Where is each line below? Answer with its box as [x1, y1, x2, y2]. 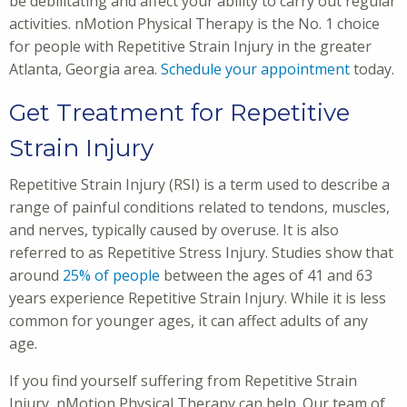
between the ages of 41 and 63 [160, 265, 372, 285]
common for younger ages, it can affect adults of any [9, 311, 368, 331]
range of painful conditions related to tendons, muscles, [9, 197, 390, 217]
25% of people [63, 265, 160, 285]
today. [350, 59, 394, 79]
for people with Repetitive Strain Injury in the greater [9, 36, 372, 56]
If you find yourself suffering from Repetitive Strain [9, 371, 357, 391]
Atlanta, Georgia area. [9, 59, 161, 79]
